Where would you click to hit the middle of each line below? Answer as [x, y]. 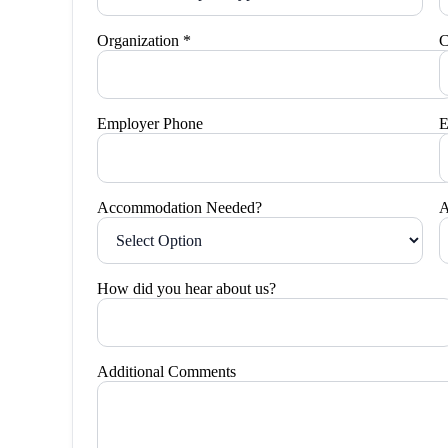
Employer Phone [150, 124]
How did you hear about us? [186, 288]
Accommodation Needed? [179, 207]
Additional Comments [166, 372]
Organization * [144, 40]
